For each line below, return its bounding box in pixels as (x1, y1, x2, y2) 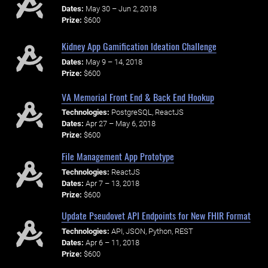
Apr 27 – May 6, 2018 (85, 119, 156, 129)
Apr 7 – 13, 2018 (85, 178, 139, 188)
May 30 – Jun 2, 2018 (85, 4, 157, 13)
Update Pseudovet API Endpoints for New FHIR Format (61, 208, 251, 223)
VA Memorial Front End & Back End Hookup (61, 89, 214, 104)
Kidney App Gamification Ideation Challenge (61, 38, 217, 53)
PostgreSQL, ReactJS (111, 108, 184, 117)
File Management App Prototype (61, 148, 174, 163)
